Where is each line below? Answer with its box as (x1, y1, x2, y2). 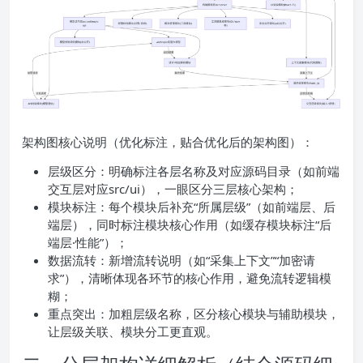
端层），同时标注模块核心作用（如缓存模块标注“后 (48, 216, 331, 233)
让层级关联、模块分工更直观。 (48, 322, 218, 340)
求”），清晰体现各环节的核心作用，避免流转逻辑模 (48, 269, 331, 286)
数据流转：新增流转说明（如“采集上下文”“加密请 (48, 251, 315, 268)
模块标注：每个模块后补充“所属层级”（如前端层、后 (48, 198, 335, 215)
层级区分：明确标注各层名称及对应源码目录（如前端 (48, 162, 340, 179)
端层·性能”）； (48, 233, 128, 250)
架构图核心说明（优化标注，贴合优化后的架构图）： (22, 133, 314, 150)
